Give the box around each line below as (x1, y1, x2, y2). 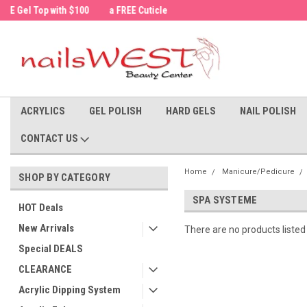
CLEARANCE (19, 263, 72, 275)
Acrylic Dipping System (19, 284, 121, 296)
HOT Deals (19, 201, 63, 214)
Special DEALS (19, 243, 83, 255)
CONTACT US (21, 132, 80, 145)
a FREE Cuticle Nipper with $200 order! (10, 5, 167, 16)
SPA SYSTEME (192, 194, 258, 206)
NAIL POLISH (240, 105, 296, 117)
